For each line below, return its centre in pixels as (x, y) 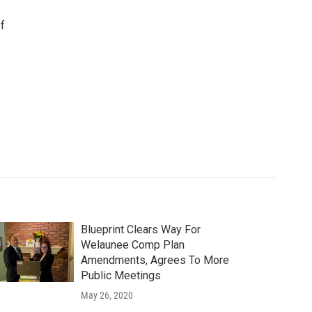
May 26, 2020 (107, 295)
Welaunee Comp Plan (132, 245)
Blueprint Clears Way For (140, 229)
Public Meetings (120, 275)
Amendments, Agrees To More (155, 260)
